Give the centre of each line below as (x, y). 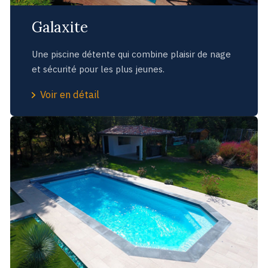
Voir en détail (70, 94)
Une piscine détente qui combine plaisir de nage (131, 54)
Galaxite (60, 27)
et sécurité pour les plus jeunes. (98, 69)
